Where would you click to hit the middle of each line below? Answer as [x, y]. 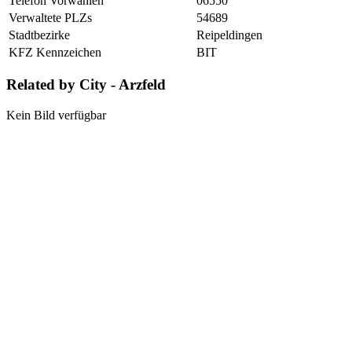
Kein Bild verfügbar [56, 115]
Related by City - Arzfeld [86, 85]
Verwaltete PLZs [50, 17]
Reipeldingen [229, 35]
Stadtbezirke [39, 35]
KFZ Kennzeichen [55, 52]
